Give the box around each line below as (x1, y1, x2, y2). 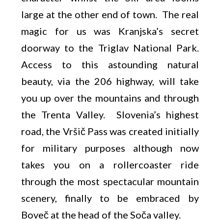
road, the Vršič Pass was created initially (21, 125, 199, 137)
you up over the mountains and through (21, 92, 199, 104)
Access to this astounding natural (21, 58, 199, 70)
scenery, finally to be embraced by (21, 192, 199, 204)
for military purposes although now (21, 142, 199, 154)
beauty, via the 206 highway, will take (21, 75, 199, 87)
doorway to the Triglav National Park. (21, 42, 199, 54)
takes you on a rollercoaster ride (21, 159, 199, 170)
